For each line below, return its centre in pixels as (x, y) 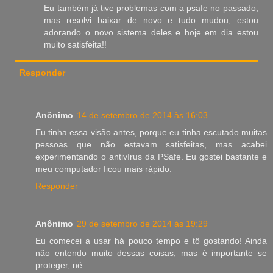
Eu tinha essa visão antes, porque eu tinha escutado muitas (151, 132)
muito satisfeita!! (76, 45)
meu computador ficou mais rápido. (104, 168)
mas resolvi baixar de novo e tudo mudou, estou (151, 20)
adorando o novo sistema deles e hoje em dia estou (151, 33)
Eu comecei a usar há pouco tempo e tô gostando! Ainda (151, 240)
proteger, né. (60, 265)
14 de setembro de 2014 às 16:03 (142, 115)
